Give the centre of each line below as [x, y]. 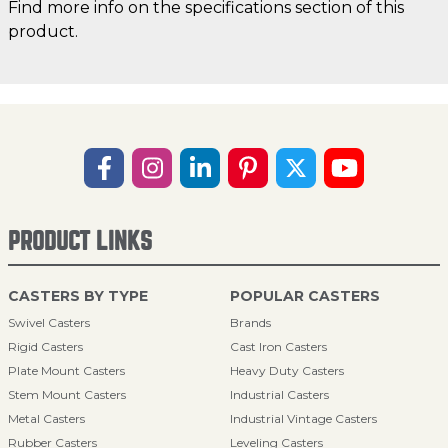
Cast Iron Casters [278, 346]
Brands [250, 322]
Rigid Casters [45, 346]
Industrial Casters [279, 394]
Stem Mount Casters [67, 394]
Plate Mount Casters [66, 370]
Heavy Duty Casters [287, 370]
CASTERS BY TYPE [78, 296]
